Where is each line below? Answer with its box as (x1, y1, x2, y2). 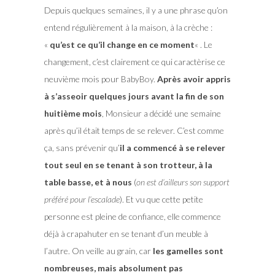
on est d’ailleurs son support (136, 177, 230, 188)
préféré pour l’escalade (44, 194, 120, 205)
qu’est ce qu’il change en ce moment (49, 39, 195, 50)
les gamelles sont (152, 246, 223, 257)
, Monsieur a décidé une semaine (101, 108, 221, 119)
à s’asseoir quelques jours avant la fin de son (44, 91, 224, 102)
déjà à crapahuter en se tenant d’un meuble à (44, 228, 208, 239)
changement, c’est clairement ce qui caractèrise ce (44, 56, 225, 68)
